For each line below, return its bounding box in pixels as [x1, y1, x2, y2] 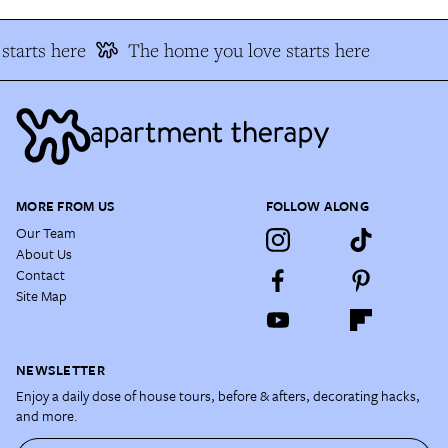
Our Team [16, 222, 76, 243]
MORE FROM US [16, 196, 116, 216]
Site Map [16, 285, 67, 306]
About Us [16, 243, 72, 264]
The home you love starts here [125, 38, 368, 62]
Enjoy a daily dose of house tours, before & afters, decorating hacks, [16, 385, 420, 406]
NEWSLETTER [16, 360, 105, 380]
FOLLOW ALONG [265, 196, 369, 216]
